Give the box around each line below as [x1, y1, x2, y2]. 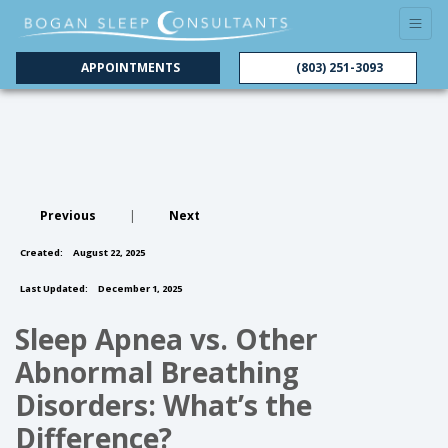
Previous [40, 207, 96, 224]
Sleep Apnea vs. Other [15, 320, 318, 358]
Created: [20, 246, 63, 259]
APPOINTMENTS [74, 59, 180, 76]
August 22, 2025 [71, 246, 145, 259]
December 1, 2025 [96, 282, 182, 295]
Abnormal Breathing [15, 353, 299, 391]
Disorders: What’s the [15, 386, 312, 424]
